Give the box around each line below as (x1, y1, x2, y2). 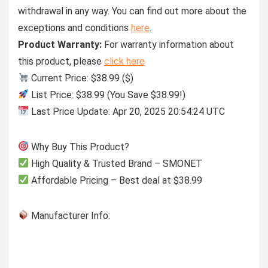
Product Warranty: (18, 38, 102, 50)
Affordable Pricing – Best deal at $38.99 (29, 174, 203, 186)
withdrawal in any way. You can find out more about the (18, 5, 246, 17)
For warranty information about (102, 38, 234, 50)
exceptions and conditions (18, 22, 131, 33)
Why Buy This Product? (29, 141, 130, 153)
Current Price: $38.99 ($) (29, 72, 134, 84)
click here (104, 55, 145, 67)
